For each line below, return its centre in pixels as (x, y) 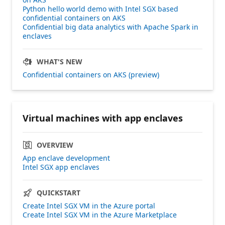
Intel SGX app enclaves (61, 167)
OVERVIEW (55, 145)
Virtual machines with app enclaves (103, 118)
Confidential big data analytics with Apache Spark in (110, 27)
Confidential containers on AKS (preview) (91, 74)
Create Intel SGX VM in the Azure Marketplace (100, 214)
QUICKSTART (59, 192)
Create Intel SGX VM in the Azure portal (89, 205)
